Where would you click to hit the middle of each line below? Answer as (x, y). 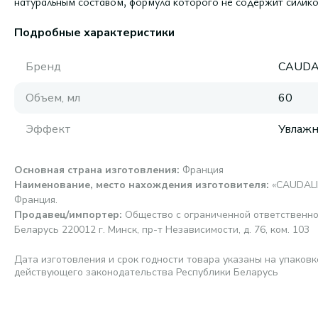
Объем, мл (53, 98)
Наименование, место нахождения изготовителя (140, 185)
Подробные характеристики (94, 33)
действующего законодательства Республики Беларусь (146, 272)
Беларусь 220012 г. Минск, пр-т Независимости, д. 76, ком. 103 (162, 230)
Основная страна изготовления (95, 170)
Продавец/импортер (67, 215)
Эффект (48, 129)
